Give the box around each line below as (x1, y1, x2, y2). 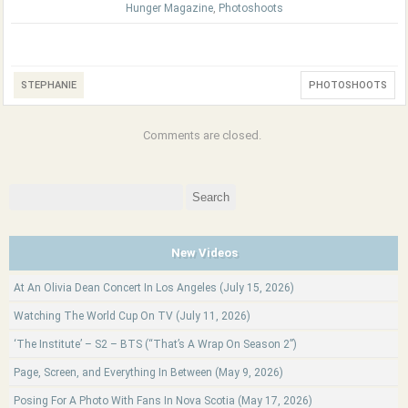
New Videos (171, 246, 238, 260)
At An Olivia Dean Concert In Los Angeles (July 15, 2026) (14, 281, 294, 294)
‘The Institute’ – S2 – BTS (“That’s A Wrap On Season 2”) (14, 338, 297, 351)
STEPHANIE (21, 79, 76, 91)
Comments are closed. (143, 128, 261, 142)
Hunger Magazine (126, 2, 213, 15)
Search (8, 185, 42, 198)
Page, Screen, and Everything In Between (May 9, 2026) (14, 366, 283, 379)
